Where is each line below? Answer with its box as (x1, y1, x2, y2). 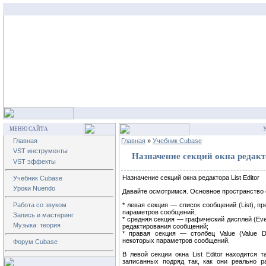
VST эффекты (13, 157, 56, 165)
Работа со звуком (13, 201, 66, 208)
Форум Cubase (13, 238, 58, 246)
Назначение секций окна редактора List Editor (122, 174, 259, 182)
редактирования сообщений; (122, 223, 208, 230)
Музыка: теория (13, 221, 61, 229)
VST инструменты (13, 147, 68, 155)
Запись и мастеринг (13, 211, 74, 219)
